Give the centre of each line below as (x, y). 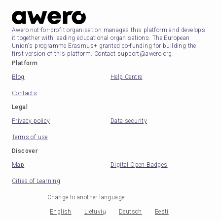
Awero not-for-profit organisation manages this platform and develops (109, 30)
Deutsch (130, 211)
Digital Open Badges (139, 165)
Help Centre (127, 77)
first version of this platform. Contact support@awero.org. (93, 54)
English (61, 211)
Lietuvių (95, 211)
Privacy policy (31, 121)
